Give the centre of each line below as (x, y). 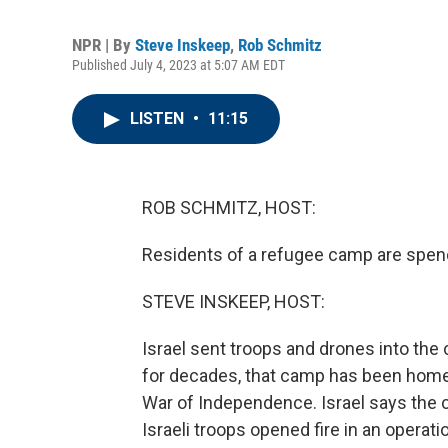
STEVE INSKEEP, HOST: (233, 301)
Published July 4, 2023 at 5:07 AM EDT (178, 65)
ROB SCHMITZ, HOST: (229, 207)
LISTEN (159, 118)
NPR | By (103, 45)
